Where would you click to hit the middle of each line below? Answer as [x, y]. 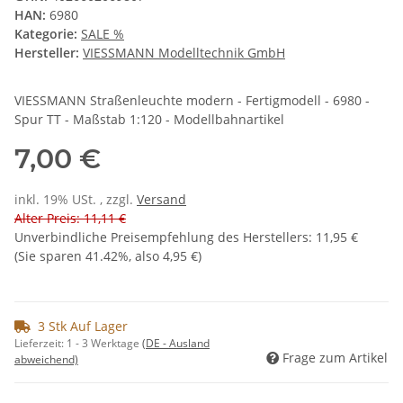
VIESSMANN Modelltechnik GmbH [184, 53]
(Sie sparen [50, 256]
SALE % [103, 34]
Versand [161, 200]
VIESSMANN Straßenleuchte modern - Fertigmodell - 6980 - [192, 101]
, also [146, 256]
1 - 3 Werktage [104, 344]
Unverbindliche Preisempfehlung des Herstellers [161, 237]
